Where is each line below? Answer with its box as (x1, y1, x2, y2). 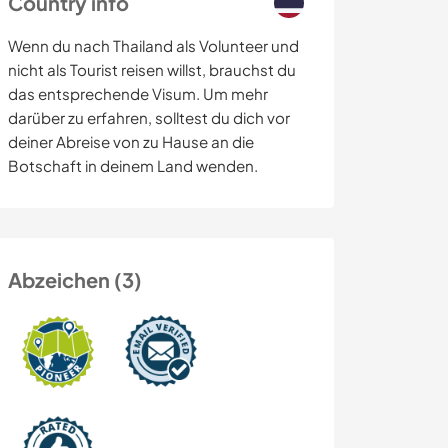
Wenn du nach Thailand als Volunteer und (8, 36, 299, 56)
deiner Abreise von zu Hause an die (8, 132, 254, 152)
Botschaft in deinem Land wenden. (8, 156, 258, 176)
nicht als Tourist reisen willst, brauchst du (8, 60, 296, 80)
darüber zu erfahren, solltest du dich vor (8, 108, 290, 128)
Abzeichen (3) (8, 267, 142, 293)
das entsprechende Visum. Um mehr (8, 84, 268, 104)
